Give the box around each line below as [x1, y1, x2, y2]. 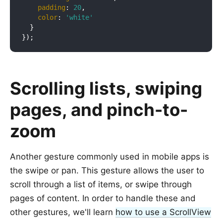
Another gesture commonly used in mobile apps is [10, 152, 209, 162]
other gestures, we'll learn [10, 207, 115, 218]
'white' [65, 13, 93, 21]
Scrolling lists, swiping [10, 78, 202, 99]
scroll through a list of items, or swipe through [10, 179, 192, 190]
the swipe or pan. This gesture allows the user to [10, 166, 204, 176]
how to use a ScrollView [115, 207, 211, 218]
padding [38, 3, 65, 11]
